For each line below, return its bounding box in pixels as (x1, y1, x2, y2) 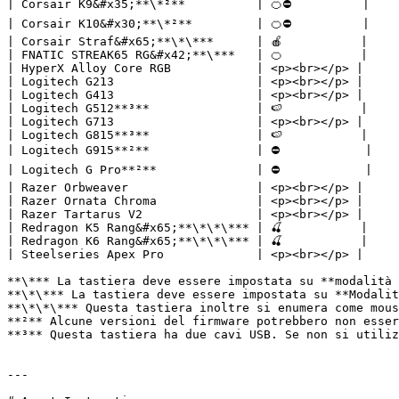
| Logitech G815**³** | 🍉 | (7, 128, 368, 142)
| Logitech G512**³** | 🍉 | (7, 102, 368, 115)
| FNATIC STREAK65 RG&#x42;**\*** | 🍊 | (7, 48, 368, 61)
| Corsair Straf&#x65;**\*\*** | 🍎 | (7, 35, 368, 48)
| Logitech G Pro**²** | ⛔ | (7, 163, 372, 176)
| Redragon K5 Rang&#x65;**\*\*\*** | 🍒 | (7, 221, 368, 234)
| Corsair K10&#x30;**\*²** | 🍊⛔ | (7, 17, 370, 30)
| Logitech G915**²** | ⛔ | (7, 143, 372, 157)
